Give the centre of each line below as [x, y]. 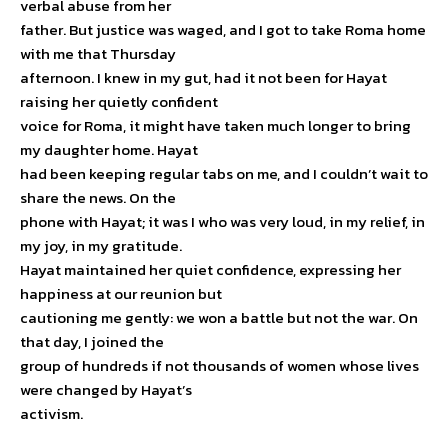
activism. [51, 414]
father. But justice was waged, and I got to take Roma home [223, 30]
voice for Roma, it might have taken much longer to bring [215, 126]
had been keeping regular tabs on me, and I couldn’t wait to [224, 174]
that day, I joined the [92, 342]
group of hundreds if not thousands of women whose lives [219, 366]
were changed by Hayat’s [106, 390]
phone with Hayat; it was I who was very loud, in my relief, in [222, 222]
